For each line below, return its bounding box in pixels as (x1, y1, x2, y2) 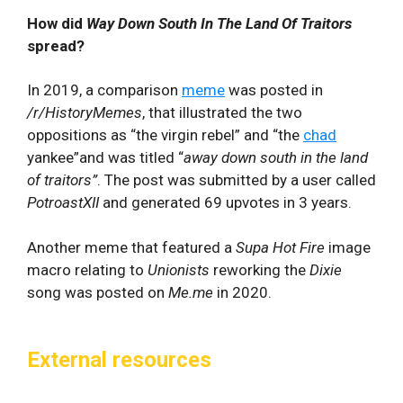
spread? (27, 36, 85, 55)
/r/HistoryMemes (27, 103, 142, 121)
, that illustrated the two (142, 103, 302, 121)
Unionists (148, 261, 213, 279)
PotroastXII (27, 193, 103, 211)
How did (27, 13, 86, 32)
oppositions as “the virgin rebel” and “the (27, 125, 303, 144)
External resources (27, 347, 211, 372)
